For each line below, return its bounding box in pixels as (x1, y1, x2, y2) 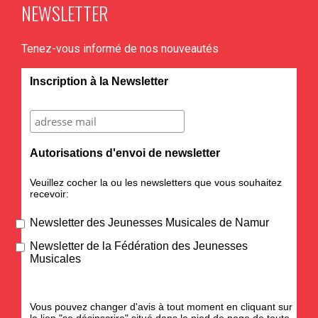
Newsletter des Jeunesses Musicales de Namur (29, 216, 269, 229)
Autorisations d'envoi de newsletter (29, 147, 220, 160)
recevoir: (29, 188, 69, 200)
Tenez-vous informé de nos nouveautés (21, 42, 219, 56)
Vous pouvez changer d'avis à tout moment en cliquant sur (29, 301, 292, 313)
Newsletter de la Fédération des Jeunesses (29, 240, 248, 253)
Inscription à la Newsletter (29, 75, 168, 88)
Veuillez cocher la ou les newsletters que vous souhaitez (29, 177, 282, 189)
